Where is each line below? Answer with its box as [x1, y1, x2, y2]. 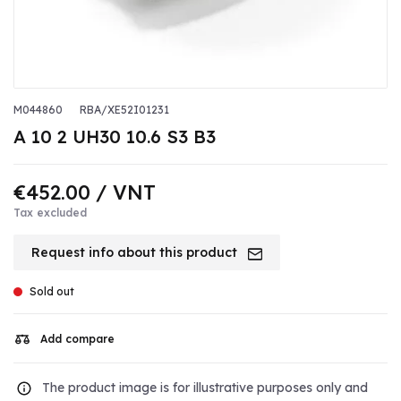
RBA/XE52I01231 [80, 103, 169, 117]
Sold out [30, 285, 74, 299]
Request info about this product [31, 244, 241, 261]
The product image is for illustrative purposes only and [42, 379, 368, 396]
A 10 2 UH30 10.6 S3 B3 [13, 125, 216, 149]
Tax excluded [13, 206, 87, 220]
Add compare [40, 332, 115, 346]
